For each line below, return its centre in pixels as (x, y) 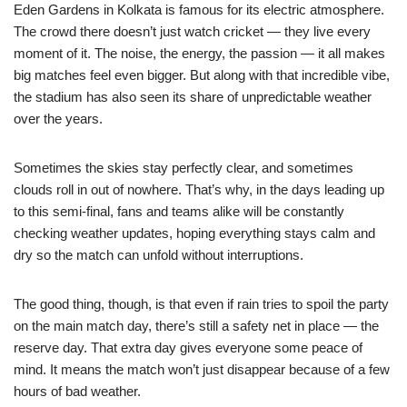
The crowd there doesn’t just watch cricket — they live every (192, 31)
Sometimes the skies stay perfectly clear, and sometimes (184, 167)
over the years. (58, 118)
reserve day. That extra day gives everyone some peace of (188, 347)
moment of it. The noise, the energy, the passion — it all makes (199, 53)
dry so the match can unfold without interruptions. (159, 254)
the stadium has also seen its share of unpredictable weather (193, 96)
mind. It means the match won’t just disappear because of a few (202, 369)
